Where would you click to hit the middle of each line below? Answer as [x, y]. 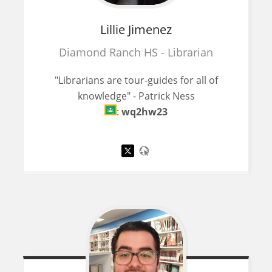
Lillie [113, 29]
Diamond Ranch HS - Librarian [136, 52]
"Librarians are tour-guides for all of [136, 80]
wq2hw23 [144, 111]
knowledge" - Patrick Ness [136, 96]
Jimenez [150, 29]
